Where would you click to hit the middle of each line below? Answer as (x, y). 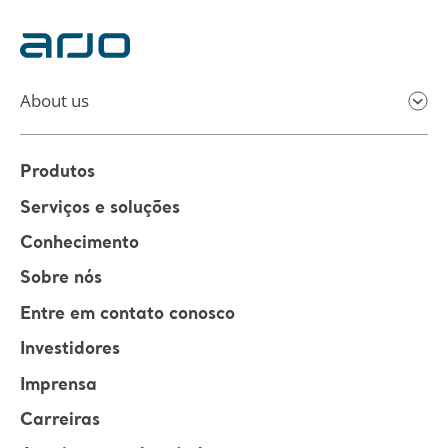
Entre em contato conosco (127, 315)
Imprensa (58, 385)
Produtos (57, 173)
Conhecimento (79, 244)
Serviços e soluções (100, 209)
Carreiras (60, 421)
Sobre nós (61, 279)
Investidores (70, 350)
